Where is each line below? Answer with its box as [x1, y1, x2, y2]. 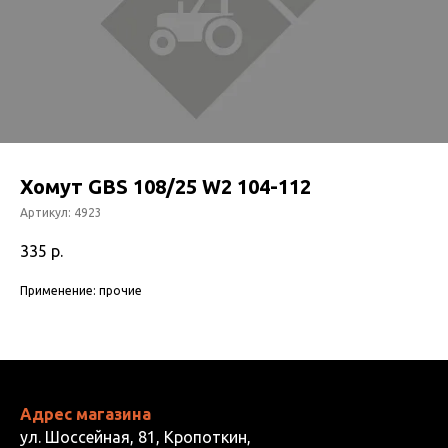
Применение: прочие [20, 284, 142, 298]
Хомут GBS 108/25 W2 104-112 [20, 174, 311, 198]
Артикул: [20, 205, 74, 219]
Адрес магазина [20, 405, 151, 424]
